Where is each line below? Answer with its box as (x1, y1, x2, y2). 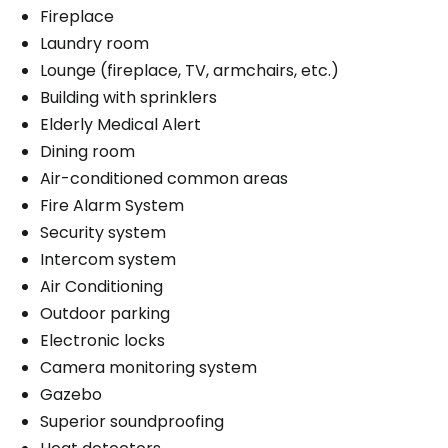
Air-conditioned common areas (40, 166, 288, 190)
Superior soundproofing (40, 409, 224, 433)
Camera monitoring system (40, 355, 257, 379)
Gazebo (40, 382, 102, 406)
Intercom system (40, 247, 176, 271)
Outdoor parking (40, 301, 170, 325)
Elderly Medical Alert (40, 112, 201, 136)
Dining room (40, 139, 135, 163)
